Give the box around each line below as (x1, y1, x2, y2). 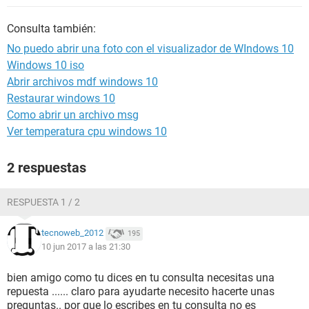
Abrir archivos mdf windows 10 (7, 75, 158, 88)
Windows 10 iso (7, 59, 84, 72)
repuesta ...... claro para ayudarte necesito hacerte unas (7, 285, 275, 298)
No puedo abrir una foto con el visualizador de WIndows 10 (7, 42, 294, 55)
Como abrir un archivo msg (7, 108, 139, 121)
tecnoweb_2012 (41, 228, 103, 239)
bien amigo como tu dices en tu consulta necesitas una (7, 271, 275, 284)
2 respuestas (7, 159, 86, 176)
